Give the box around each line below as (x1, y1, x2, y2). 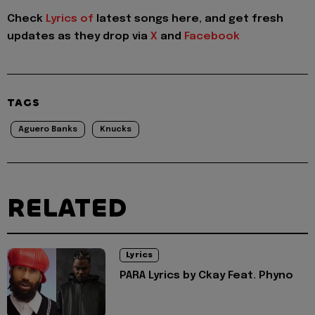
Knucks (100, 125, 131, 134)
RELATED (7, 191, 127, 226)
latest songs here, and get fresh (94, 13, 283, 25)
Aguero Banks (18, 125, 77, 134)
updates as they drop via (7, 31, 150, 43)
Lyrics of (46, 13, 94, 25)
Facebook (184, 31, 240, 43)
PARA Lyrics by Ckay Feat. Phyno (120, 270, 293, 282)
